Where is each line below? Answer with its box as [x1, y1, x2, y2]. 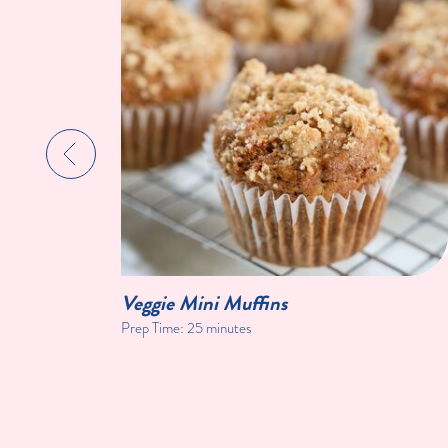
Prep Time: [121, 317, 188, 340]
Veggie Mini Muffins [121, 288, 288, 319]
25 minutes [187, 317, 253, 340]
